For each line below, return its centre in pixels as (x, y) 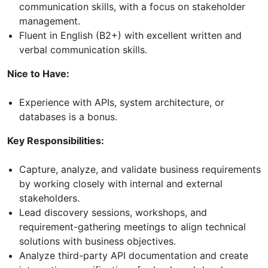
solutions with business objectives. (98, 241)
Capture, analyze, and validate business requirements (140, 169)
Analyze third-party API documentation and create (134, 255)
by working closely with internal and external (121, 183)
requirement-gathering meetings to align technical (133, 226)
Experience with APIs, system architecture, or (122, 102)
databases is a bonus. (68, 116)
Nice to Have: (38, 73)
